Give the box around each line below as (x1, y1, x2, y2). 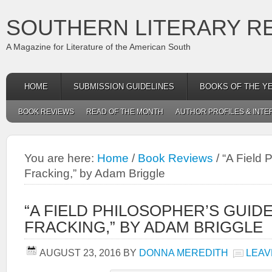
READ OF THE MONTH (86, 107, 163, 116)
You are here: (24, 151, 97, 165)
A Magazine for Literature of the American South (6, 42, 191, 52)
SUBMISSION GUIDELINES (73, 82, 174, 91)
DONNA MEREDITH (139, 247, 228, 258)
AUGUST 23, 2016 (39, 247, 121, 258)
